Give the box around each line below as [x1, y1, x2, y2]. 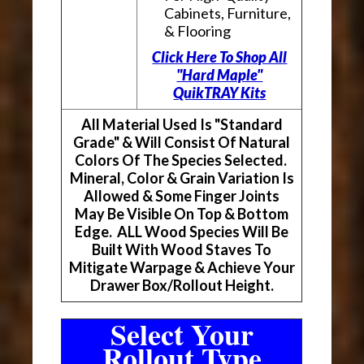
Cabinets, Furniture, [164, 4, 292, 23]
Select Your [110, 313, 253, 356]
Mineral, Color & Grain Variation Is [69, 169, 294, 188]
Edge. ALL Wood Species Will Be [75, 223, 289, 241]
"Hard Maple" [176, 66, 263, 84]
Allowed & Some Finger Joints [84, 187, 280, 206]
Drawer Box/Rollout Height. [89, 276, 274, 295]
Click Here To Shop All [152, 48, 288, 67]
